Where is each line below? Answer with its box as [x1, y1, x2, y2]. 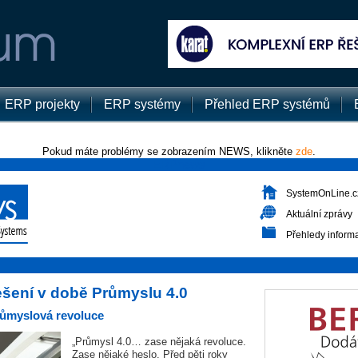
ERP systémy [104, 97, 181, 111]
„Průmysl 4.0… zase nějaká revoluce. [72, 336, 246, 348]
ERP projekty [5, 97, 80, 111]
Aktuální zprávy [286, 209, 352, 220]
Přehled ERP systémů [205, 97, 330, 111]
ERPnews [153, 158, 205, 171]
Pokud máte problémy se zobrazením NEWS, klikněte [42, 145, 296, 157]
